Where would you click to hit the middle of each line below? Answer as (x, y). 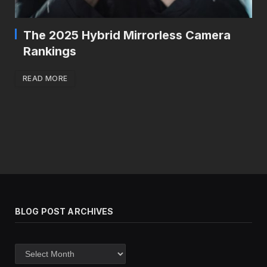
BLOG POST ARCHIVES (64, 211)
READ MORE (45, 78)
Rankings (50, 51)
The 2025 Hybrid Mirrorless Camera (127, 35)
